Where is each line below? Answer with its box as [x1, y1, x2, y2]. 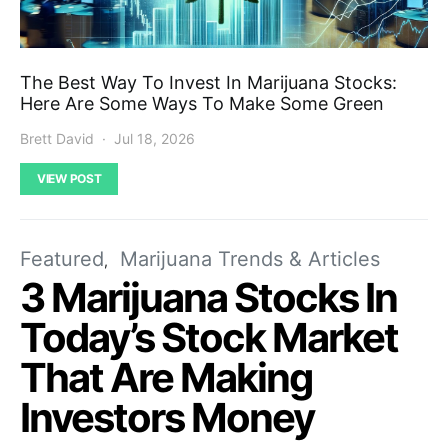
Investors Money [20, 392, 314, 442]
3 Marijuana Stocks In [20, 272, 397, 322]
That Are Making [20, 352, 312, 402]
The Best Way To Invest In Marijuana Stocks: [20, 71, 397, 93]
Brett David [20, 129, 94, 147]
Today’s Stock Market [20, 312, 398, 362]
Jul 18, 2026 [114, 129, 195, 147]
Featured [20, 246, 104, 271]
